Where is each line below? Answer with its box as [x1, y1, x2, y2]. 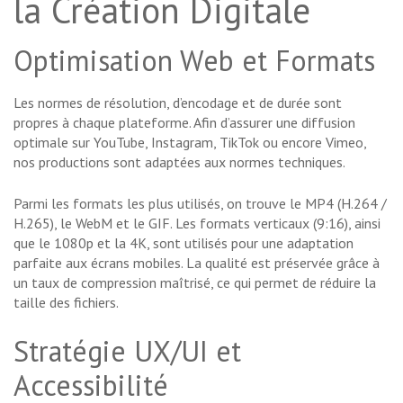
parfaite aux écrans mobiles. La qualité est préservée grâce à [13, 254, 380, 273]
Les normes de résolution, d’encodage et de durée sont [13, 94, 342, 112]
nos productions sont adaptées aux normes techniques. [13, 153, 345, 172]
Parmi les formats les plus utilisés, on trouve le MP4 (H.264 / [13, 194, 387, 213]
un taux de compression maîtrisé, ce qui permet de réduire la [13, 273, 376, 292]
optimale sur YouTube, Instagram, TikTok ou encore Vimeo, [13, 133, 366, 152]
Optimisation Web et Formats [13, 41, 375, 80]
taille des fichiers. [13, 293, 119, 312]
